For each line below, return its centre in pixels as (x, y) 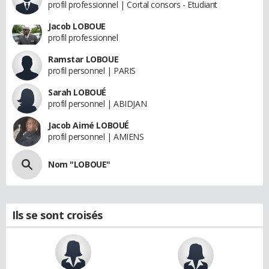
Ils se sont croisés (58, 215)
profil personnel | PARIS (92, 71)
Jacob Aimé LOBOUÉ (89, 125)
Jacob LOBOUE (77, 26)
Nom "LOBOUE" (79, 165)
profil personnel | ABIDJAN (98, 104)
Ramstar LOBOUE (83, 59)
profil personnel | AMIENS (96, 137)
